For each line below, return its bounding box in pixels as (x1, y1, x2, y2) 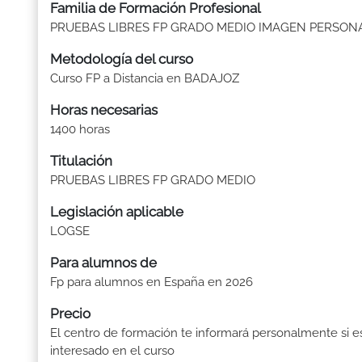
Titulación (50, 153, 112, 169)
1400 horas (50, 122, 110, 137)
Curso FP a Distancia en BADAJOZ (50, 71, 239, 86)
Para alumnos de (50, 255, 157, 271)
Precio (50, 305, 90, 322)
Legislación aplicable (50, 204, 183, 220)
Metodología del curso (50, 51, 193, 67)
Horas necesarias (50, 102, 158, 118)
